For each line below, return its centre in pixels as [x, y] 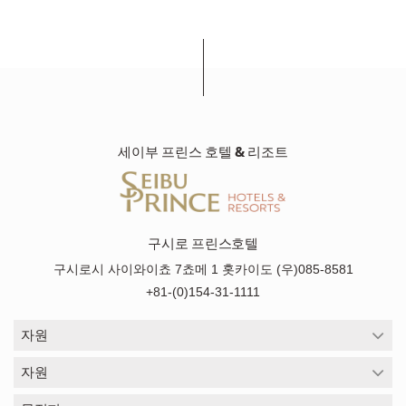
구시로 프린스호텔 [203, 243]
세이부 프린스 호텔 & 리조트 [203, 151]
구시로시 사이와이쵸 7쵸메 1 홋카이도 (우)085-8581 [203, 269]
